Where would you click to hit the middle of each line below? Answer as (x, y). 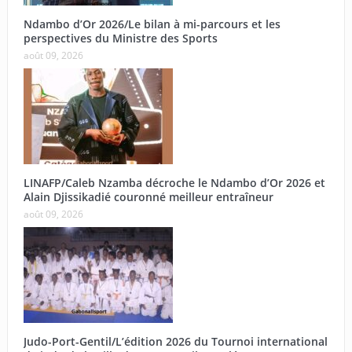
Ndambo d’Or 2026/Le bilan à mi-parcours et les (152, 24)
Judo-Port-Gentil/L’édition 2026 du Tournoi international (175, 341)
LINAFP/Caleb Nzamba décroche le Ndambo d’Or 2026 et (174, 182)
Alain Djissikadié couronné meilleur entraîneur (148, 196)
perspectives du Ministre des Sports (120, 38)
